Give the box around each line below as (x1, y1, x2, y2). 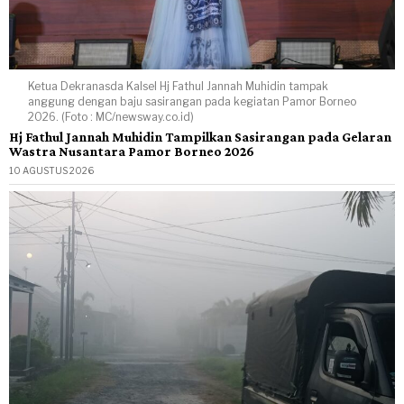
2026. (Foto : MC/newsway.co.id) (28, 110, 195, 124)
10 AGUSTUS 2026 (9, 165, 94, 177)
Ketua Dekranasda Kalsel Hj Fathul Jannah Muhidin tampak (28, 79, 329, 94)
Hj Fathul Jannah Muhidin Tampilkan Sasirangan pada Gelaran (9, 129, 391, 145)
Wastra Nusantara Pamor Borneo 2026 (9, 143, 254, 160)
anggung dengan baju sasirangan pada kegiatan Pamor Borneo (28, 95, 357, 109)
